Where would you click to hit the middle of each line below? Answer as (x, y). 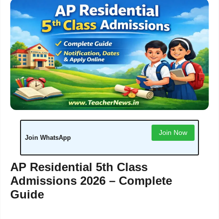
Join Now (173, 132)
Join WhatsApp (48, 138)
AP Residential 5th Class (79, 167)
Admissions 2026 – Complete (91, 181)
